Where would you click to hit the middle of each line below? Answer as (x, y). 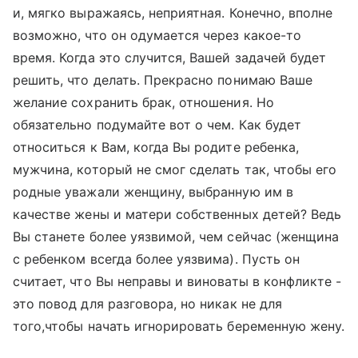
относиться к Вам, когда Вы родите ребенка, (156, 147)
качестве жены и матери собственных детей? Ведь (177, 214)
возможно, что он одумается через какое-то (157, 35)
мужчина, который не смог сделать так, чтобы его (175, 169)
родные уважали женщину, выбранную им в (153, 192)
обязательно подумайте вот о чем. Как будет (157, 125)
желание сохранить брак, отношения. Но (143, 102)
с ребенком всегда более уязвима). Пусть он (157, 259)
